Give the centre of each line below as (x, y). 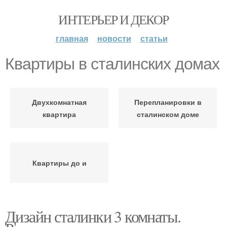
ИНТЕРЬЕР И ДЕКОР (113, 19)
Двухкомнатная (59, 102)
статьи (154, 38)
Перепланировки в (168, 102)
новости (114, 38)
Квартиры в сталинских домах (112, 64)
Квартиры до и (59, 163)
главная (72, 38)
